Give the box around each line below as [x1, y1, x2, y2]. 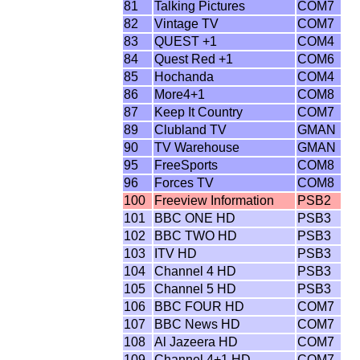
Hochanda [154, 70, 215, 84]
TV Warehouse [154, 141, 240, 154]
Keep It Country [154, 105, 243, 119]
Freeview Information [154, 194, 275, 207]
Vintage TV [154, 17, 219, 31]
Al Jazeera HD [154, 335, 239, 349]
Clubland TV [154, 123, 227, 137]
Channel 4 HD [154, 264, 237, 278]
